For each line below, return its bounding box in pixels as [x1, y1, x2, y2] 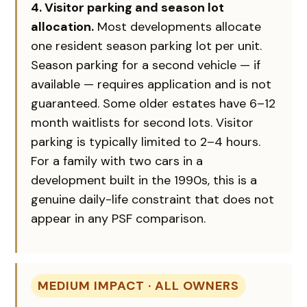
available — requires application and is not [31, 75, 272, 93]
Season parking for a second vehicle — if [31, 56, 261, 73]
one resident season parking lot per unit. [31, 37, 262, 54]
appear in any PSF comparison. [31, 210, 206, 227]
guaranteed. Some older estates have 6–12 [31, 95, 276, 112]
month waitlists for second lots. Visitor [31, 114, 254, 131]
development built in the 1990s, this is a [31, 171, 258, 188]
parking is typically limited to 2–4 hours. [31, 133, 261, 150]
